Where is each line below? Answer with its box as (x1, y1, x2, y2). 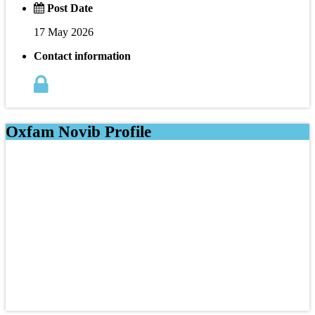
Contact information (34, 49, 131, 62)
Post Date (44, 1, 93, 14)
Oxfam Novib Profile (6, 122, 151, 141)
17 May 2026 (34, 25, 94, 38)
